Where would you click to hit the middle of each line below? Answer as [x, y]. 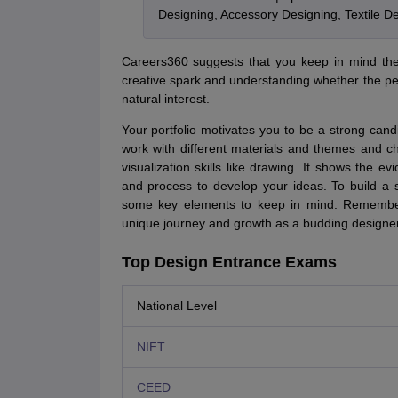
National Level [176, 306]
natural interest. [165, 99]
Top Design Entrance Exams [229, 263]
